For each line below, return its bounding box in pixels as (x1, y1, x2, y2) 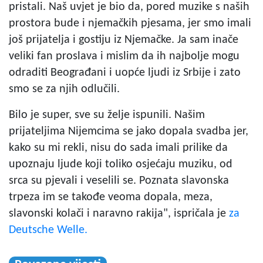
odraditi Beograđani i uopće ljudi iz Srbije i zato (9, 66, 241, 79)
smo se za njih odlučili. (9, 83, 120, 95)
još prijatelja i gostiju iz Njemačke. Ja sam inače (9, 33, 238, 46)
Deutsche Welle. (9, 224, 87, 236)
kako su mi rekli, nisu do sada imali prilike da (9, 141, 228, 154)
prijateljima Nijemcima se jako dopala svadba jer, (9, 125, 248, 137)
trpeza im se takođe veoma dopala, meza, (9, 191, 213, 203)
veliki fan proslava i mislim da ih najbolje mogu (9, 50, 240, 62)
